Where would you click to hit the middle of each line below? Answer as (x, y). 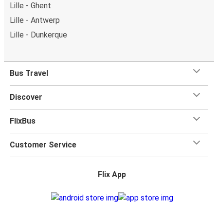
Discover (26, 97)
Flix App (112, 174)
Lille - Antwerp (35, 20)
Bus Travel (29, 73)
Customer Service (43, 145)
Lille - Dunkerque (38, 35)
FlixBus (23, 121)
